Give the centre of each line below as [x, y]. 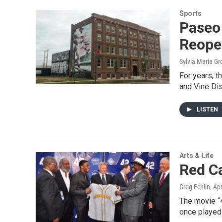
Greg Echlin [195, 187]
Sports [191, 13]
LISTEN [208, 110]
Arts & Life [196, 156]
